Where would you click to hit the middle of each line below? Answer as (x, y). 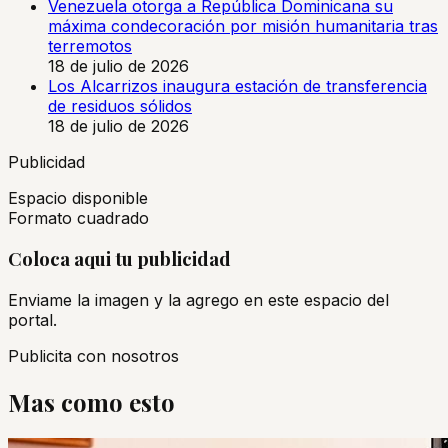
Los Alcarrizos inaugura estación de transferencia (237, 85)
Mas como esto (91, 402)
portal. (32, 320)
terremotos (90, 45)
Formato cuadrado (78, 217)
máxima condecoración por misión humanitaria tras (243, 25)
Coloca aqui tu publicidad (119, 259)
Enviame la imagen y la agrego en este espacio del (198, 300)
